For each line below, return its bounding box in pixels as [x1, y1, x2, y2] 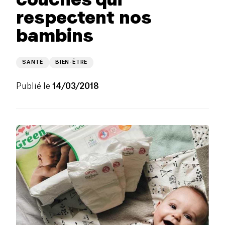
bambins [16, 24, 93, 46]
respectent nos [16, 6, 151, 28]
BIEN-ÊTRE [55, 59, 88, 65]
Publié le [16, 82, 50, 90]
